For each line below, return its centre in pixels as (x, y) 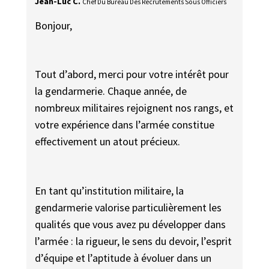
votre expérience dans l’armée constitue (125, 125)
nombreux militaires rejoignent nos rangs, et (134, 108)
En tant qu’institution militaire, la (110, 190)
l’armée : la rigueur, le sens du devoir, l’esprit (134, 241)
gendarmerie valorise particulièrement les (128, 207)
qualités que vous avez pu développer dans (131, 224)
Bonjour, (54, 26)
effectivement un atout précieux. (108, 142)
